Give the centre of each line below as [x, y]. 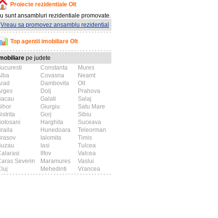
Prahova [89, 91]
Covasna [52, 75]
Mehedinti [54, 169]
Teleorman [92, 130]
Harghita [52, 122]
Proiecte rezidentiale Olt [43, 4]
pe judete [37, 58]
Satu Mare [91, 107]
